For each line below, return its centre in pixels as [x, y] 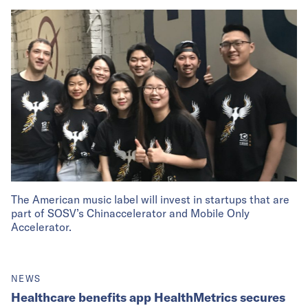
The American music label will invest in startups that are [150, 199]
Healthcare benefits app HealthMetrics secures [148, 297]
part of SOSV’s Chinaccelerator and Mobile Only [130, 213]
